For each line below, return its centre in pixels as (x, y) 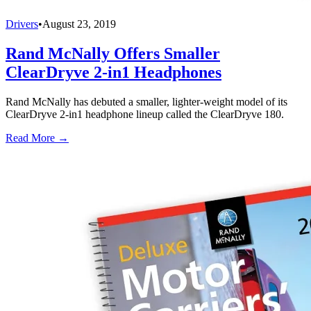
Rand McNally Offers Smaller (113, 53)
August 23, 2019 (79, 24)
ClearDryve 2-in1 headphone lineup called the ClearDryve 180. (145, 114)
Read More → (37, 137)
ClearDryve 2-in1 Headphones (114, 72)
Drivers (22, 24)
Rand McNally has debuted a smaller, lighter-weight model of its (146, 101)
